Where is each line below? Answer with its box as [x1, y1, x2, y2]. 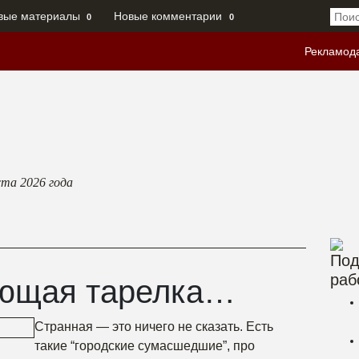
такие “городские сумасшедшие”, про [34, 339, 255, 353]
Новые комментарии [114, 10, 223, 22]
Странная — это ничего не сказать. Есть [34, 320, 273, 333]
